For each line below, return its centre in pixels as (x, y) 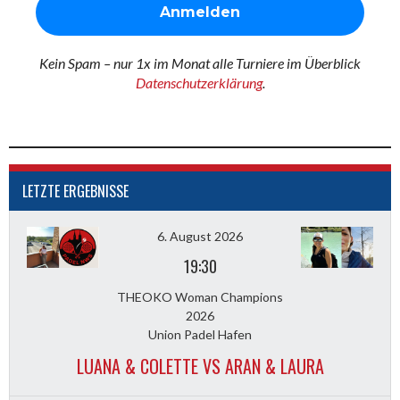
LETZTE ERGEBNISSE (75, 191)
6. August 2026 (200, 236)
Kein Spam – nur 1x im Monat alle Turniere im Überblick (200, 63)
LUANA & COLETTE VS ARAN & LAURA (200, 366)
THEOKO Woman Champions (200, 296)
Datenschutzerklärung (199, 83)
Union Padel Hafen (200, 334)
